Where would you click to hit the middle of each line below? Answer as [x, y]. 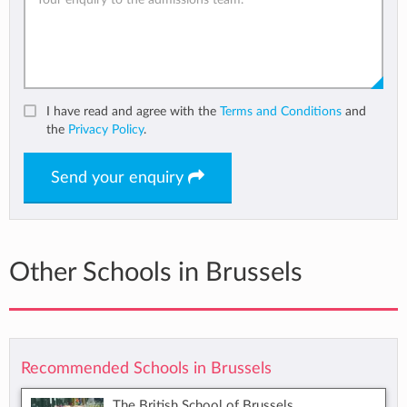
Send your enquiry [119, 179]
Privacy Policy [106, 130]
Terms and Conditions [281, 112]
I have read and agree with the [133, 112]
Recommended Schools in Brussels [146, 369]
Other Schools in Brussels [156, 273]
